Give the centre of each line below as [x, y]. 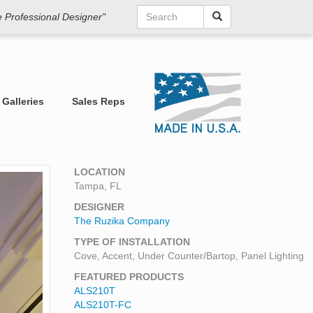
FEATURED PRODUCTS [129, 276]
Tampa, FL [98, 185]
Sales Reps [98, 101]
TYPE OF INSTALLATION [132, 241]
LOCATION [100, 172]
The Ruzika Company [122, 220]
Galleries [23, 101]
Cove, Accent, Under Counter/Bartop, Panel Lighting [189, 255]
